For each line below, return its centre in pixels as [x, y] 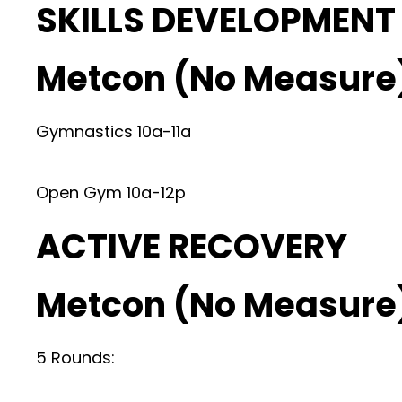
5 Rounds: [75, 357]
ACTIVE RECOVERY [192, 246]
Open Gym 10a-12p [111, 192]
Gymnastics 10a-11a [114, 131]
